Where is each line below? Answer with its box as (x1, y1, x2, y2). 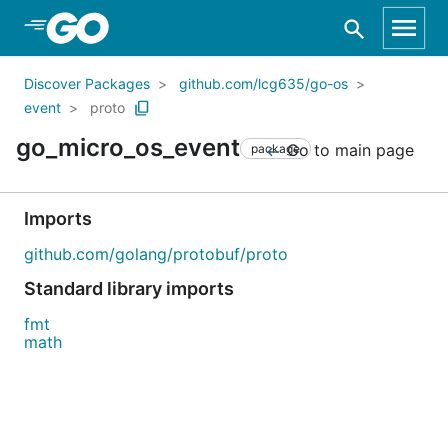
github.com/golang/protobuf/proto (24, 244, 288, 264)
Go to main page (282, 140, 414, 160)
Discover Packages (24, 75, 150, 92)
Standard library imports (24, 278, 234, 299)
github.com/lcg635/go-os (179, 75, 348, 92)
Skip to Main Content (40, 17, 202, 37)
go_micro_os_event (16, 133, 240, 162)
